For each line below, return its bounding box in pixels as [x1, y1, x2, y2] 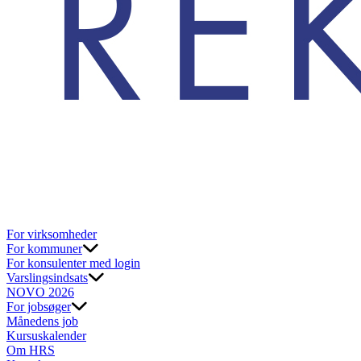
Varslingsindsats [6, 271, 88, 284]
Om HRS [6, 343, 55, 357]
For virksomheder [6, 227, 97, 241]
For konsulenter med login [6, 256, 140, 270]
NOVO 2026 [6, 285, 74, 299]
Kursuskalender [6, 329, 86, 342]
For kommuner [6, 242, 82, 255]
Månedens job [6, 314, 78, 328]
